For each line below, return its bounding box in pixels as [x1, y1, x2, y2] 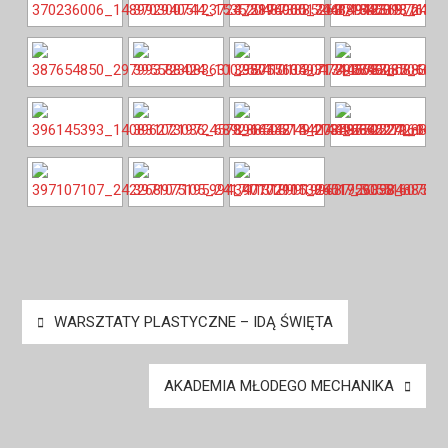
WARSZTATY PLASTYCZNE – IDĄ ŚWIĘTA [53, 312, 333, 331]
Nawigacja [20, 301, 116, 326]
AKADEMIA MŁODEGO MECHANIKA [164, 376, 395, 395]
